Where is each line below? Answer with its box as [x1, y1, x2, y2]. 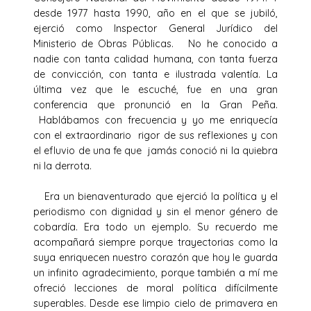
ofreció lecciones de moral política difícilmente [33, 281, 278, 294]
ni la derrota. [33, 159, 100, 172]
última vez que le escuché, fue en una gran [33, 83, 278, 96]
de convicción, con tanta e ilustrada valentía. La [33, 67, 278, 81]
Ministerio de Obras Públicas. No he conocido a [33, 37, 278, 50]
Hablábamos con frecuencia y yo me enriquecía [33, 113, 278, 126]
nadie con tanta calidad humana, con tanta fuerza [33, 52, 278, 65]
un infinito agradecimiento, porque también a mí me [33, 266, 278, 279]
